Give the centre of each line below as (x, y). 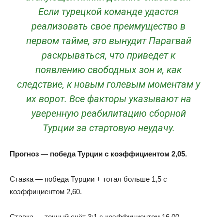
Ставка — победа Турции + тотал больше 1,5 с (88, 179)
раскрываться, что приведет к (108, 55)
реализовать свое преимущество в (108, 26)
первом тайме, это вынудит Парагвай (108, 41)
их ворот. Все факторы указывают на (108, 99)
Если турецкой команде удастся (108, 12)
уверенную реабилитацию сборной (108, 113)
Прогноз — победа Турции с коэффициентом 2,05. (98, 154)
